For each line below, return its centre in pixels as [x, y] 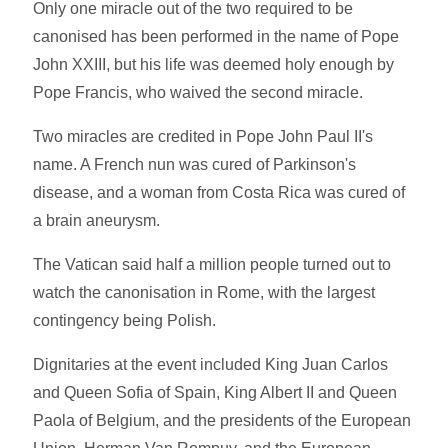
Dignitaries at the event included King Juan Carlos [211, 364]
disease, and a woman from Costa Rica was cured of [219, 192]
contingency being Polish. [127, 320]
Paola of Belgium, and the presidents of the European [222, 420]
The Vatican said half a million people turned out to [212, 264]
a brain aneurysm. [97, 220]
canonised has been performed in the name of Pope [216, 36]
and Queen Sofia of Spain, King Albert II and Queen [215, 392]
